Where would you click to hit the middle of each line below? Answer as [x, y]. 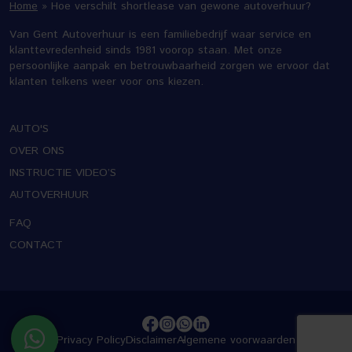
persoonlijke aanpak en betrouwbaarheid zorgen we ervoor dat [170, 66]
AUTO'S [29, 129]
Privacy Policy [91, 341]
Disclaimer [151, 341]
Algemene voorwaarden [236, 341]
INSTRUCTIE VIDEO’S [63, 173]
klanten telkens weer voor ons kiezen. [106, 82]
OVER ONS [37, 151]
